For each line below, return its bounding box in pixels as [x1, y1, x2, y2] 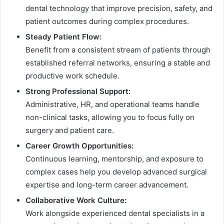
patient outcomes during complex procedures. [25, 16, 189, 26]
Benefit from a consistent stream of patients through [25, 44, 210, 54]
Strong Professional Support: [25, 86, 130, 96]
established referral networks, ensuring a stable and [25, 57, 210, 67]
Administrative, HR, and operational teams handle [25, 99, 199, 109]
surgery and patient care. [25, 125, 114, 135]
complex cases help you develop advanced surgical [25, 166, 207, 176]
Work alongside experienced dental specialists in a [25, 208, 204, 218]
